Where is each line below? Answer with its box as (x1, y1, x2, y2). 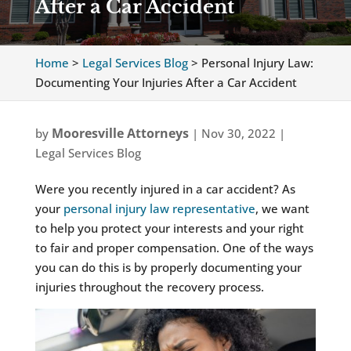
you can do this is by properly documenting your (34, 259, 302, 275)
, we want (255, 201, 309, 216)
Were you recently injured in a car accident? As (34, 181, 295, 197)
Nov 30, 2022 (201, 125, 276, 141)
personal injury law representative (63, 201, 255, 216)
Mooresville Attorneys (51, 125, 189, 142)
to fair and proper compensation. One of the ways (34, 240, 313, 255)
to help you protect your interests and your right (34, 220, 304, 236)
